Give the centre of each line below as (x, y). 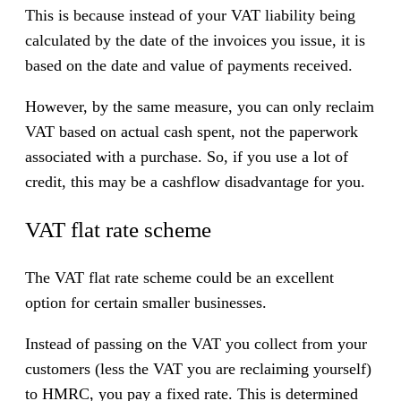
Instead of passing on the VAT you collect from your (196, 343)
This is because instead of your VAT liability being (190, 16)
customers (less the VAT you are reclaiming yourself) (198, 368)
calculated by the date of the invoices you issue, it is (195, 41)
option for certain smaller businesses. (146, 302)
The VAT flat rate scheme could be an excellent (179, 277)
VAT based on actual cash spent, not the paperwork (192, 132)
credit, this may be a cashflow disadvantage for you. (195, 182)
